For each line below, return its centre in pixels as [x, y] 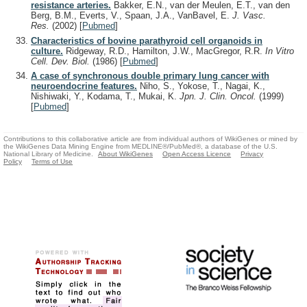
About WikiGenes [126, 154]
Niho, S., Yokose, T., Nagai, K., [201, 86]
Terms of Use [52, 162]
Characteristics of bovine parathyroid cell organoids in [147, 40]
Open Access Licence [197, 154]
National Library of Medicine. [48, 154]
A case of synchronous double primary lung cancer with [150, 76]
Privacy [252, 154]
